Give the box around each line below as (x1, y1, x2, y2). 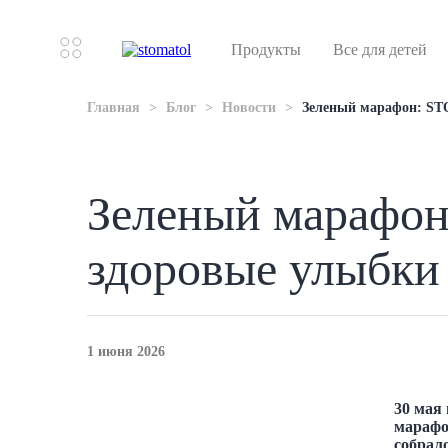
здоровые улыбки (87, 242, 441, 295)
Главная (87, 100, 141, 115)
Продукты (231, 40, 301, 58)
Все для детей (333, 40, 427, 58)
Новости (222, 100, 277, 115)
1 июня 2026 (87, 344, 166, 359)
